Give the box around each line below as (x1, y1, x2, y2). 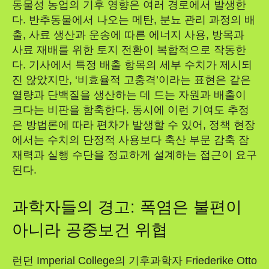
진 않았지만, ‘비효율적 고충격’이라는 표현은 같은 (12, 73, 251, 86)
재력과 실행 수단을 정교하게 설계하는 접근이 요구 (12, 148, 257, 161)
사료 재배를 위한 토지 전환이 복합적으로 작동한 (12, 43, 246, 56)
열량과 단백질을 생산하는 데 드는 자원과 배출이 (12, 88, 246, 101)
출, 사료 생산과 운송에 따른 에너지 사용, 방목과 (12, 28, 244, 41)
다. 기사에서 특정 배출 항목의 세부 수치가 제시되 (12, 58, 252, 71)
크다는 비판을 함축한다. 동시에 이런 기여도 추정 (12, 103, 249, 116)
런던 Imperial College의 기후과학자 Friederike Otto (12, 254, 257, 267)
